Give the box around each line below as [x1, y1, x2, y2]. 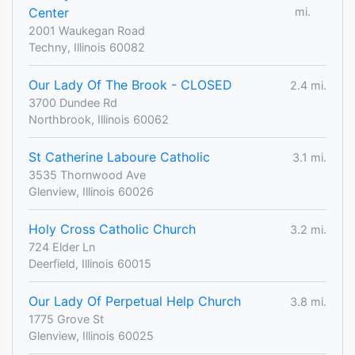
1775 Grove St [29, 312, 104, 326]
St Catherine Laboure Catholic [29, 149, 210, 166]
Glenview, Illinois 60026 [29, 185, 154, 199]
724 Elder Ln [29, 240, 95, 254]
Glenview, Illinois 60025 [29, 329, 154, 343]
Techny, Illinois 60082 [29, 40, 145, 55]
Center [29, 5, 69, 21]
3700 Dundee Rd [29, 96, 117, 110]
